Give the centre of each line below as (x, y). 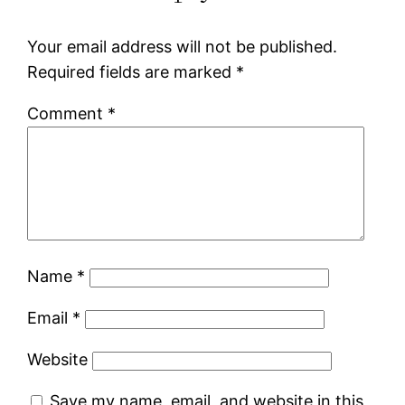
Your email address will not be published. (183, 46)
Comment (68, 113)
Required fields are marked (132, 71)
